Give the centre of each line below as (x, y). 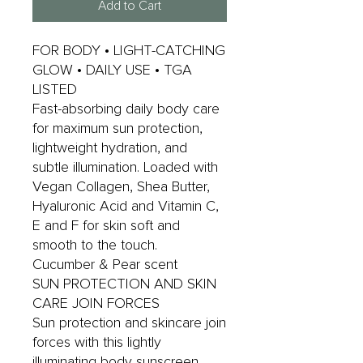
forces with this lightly (97, 342)
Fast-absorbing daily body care (126, 109)
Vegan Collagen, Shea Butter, (121, 187)
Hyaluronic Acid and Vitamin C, (126, 206)
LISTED (55, 90)
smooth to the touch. (95, 245)
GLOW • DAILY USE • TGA (112, 70)
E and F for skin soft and (106, 226)
